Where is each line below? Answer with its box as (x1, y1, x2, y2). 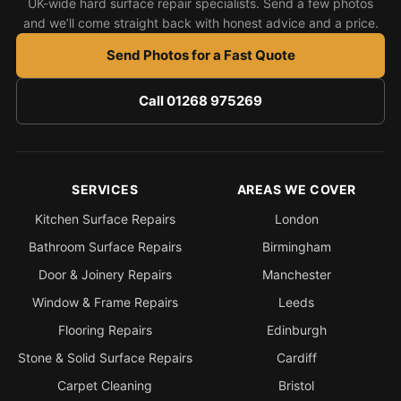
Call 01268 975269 (139, 91, 262, 109)
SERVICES (72, 181, 138, 197)
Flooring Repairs (57, 321, 152, 337)
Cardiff (276, 349, 317, 365)
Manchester (261, 266, 331, 282)
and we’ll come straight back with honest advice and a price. (22, 14, 379, 30)
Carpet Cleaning (57, 377, 152, 393)
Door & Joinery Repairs (38, 266, 172, 282)
